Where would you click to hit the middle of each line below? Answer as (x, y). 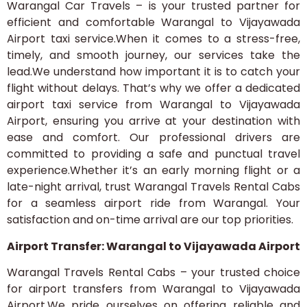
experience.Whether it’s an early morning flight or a (153, 171)
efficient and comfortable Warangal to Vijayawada (153, 23)
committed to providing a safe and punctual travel (153, 154)
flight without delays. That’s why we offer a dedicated (153, 88)
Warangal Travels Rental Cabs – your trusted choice (153, 272)
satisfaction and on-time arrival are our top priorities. (150, 220)
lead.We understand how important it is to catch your (153, 72)
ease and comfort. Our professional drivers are (153, 138)
